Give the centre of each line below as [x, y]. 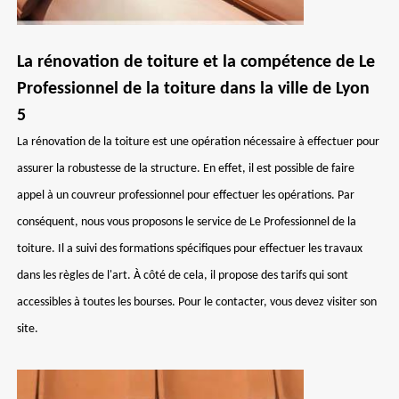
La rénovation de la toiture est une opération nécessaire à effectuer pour [198, 142]
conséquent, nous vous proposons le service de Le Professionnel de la [187, 222]
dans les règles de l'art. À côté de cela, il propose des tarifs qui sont [183, 276]
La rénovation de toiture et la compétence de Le [196, 62]
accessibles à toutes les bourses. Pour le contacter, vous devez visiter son [197, 302]
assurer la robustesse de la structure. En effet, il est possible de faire [186, 169]
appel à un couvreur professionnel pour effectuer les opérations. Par [186, 195]
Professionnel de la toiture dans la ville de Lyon [193, 89]
